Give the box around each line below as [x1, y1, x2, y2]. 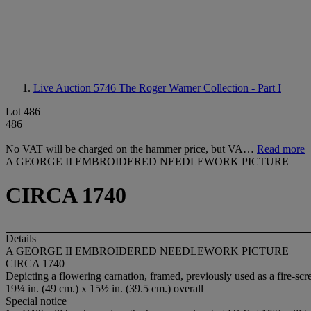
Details [6, 232, 36, 244]
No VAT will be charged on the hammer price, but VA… [6, 143, 257, 155]
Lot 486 [6, 106, 40, 117]
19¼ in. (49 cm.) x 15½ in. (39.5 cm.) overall [6, 282, 203, 294]
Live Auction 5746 [33, 82, 119, 94]
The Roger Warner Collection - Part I [119, 82, 281, 94]
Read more [257, 143, 305, 155]
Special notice [6, 294, 67, 307]
